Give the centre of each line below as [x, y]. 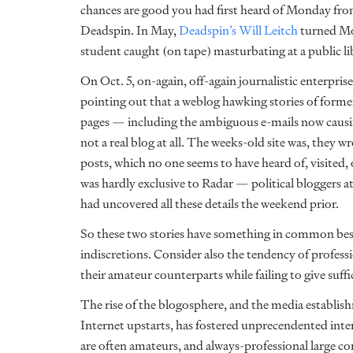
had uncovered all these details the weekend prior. [210, 204]
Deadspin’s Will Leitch [238, 30]
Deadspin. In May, [130, 30]
